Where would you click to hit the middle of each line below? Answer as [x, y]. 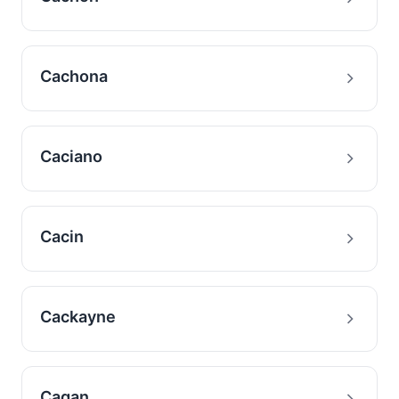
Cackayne [78, 317]
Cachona [74, 76]
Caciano [71, 156]
